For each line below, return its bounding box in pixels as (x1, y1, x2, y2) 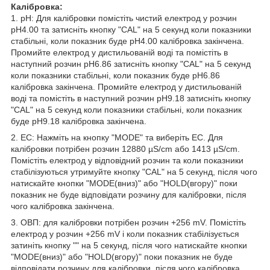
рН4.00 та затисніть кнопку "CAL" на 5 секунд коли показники (11, 24, 251, 34)
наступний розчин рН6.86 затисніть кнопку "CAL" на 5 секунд (11, 58, 251, 69)
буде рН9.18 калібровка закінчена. (11, 116, 146, 126)
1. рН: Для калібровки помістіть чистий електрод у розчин (11, 13, 237, 23)
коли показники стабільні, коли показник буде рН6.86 (11, 70, 220, 80)
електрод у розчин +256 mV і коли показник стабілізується (11, 228, 239, 239)
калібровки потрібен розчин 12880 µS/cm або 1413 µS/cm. (11, 143, 240, 154)
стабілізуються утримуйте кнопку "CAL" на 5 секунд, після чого (11, 166, 257, 177)
